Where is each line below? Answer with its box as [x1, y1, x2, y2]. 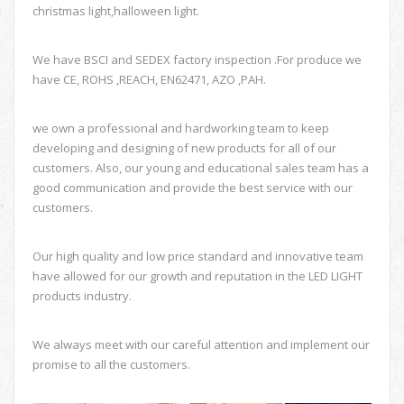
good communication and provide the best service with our [32, 179, 353, 196]
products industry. [32, 287, 132, 304]
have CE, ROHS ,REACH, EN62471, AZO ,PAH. [32, 70, 266, 87]
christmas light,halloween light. [32, 2, 199, 19]
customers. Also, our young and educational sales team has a [32, 159, 369, 176]
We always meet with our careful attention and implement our [32, 335, 370, 353]
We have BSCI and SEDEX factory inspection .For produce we [32, 50, 362, 68]
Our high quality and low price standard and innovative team [32, 247, 363, 264]
